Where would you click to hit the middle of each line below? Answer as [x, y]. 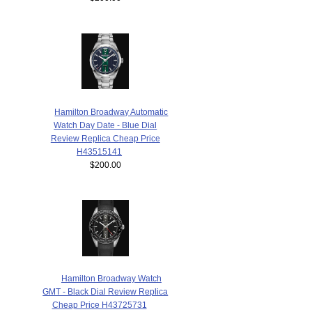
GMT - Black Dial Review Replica [106, 291]
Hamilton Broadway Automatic [111, 111]
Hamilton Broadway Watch [111, 278]
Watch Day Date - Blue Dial [106, 125]
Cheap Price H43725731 [99, 304]
